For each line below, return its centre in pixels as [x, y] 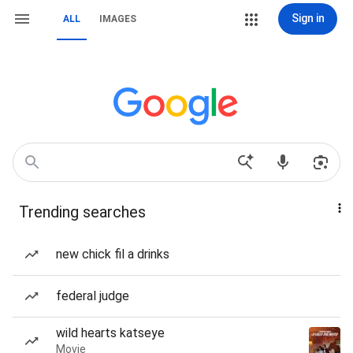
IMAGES [118, 19]
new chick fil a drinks [113, 254]
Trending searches [82, 212]
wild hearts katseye [110, 333]
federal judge [93, 296]
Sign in [308, 18]
